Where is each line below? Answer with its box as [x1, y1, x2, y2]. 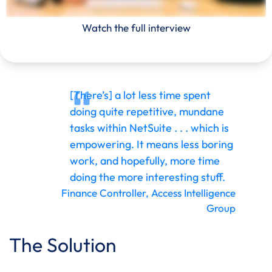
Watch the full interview [81, 21, 191, 34]
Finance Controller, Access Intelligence [61, 186, 236, 199]
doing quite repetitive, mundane [70, 104, 224, 118]
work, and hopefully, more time [70, 153, 220, 168]
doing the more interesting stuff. [70, 169, 225, 184]
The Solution [9, 232, 117, 257]
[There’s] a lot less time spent [70, 87, 211, 102]
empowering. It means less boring [70, 137, 233, 151]
